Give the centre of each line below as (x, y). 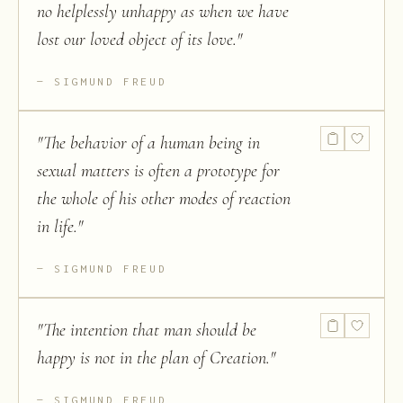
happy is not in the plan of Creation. (153, 358)
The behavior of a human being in (152, 143)
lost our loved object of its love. (137, 40)
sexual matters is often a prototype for (158, 171)
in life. (57, 227)
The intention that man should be (150, 331)
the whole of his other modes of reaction (164, 199)
